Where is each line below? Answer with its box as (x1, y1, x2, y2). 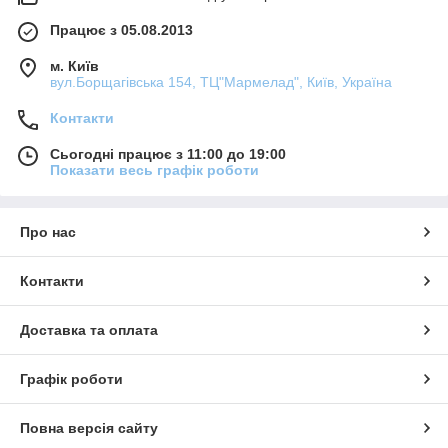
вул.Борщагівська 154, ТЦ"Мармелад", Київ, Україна (50, 73, 392, 90)
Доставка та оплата (20, 321, 158, 338)
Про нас (20, 223, 76, 240)
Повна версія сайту (20, 419, 158, 436)
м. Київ (50, 57, 99, 74)
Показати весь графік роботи (50, 161, 259, 178)
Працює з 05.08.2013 (50, 21, 193, 38)
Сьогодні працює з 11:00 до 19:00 (50, 145, 286, 162)
